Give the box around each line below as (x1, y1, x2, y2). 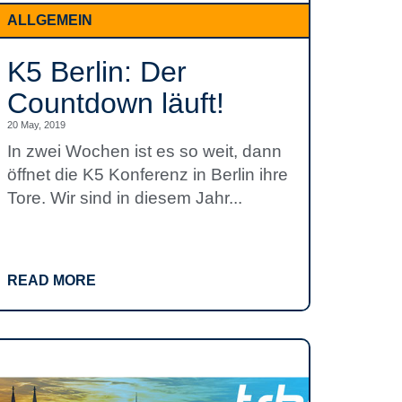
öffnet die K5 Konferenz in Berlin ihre (7, 165, 288, 184)
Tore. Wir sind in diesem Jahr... (7, 188, 242, 207)
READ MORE (7, 273, 96, 288)
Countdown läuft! (7, 87, 224, 119)
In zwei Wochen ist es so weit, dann (7, 142, 282, 161)
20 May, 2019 (7, 119, 66, 130)
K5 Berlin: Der (7, 56, 187, 88)
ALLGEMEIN (7, 13, 92, 28)
